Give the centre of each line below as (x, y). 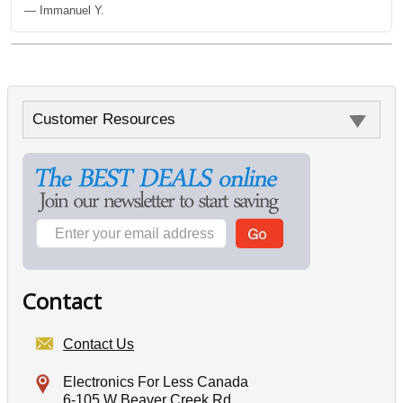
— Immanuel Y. (64, 11)
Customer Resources (104, 120)
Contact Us (99, 345)
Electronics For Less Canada (156, 382)
